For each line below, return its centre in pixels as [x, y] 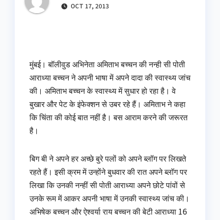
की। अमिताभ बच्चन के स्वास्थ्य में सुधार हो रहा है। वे [103, 91]
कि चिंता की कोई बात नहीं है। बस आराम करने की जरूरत [109, 117]
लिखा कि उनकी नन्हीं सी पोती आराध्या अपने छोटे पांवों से [107, 185]
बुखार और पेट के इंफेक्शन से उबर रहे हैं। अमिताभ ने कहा [108, 104]
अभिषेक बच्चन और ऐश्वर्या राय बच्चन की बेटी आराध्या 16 [108, 211]
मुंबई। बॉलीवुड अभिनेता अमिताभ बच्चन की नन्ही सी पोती [107, 64]
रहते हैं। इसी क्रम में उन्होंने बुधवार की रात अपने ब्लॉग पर [108, 172]
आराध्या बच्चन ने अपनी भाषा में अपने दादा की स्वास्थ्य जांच [110, 77]
